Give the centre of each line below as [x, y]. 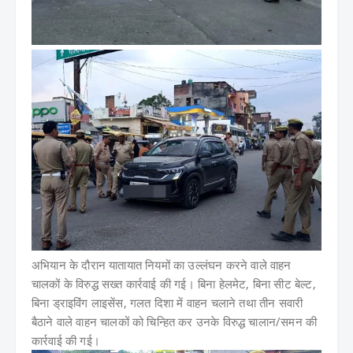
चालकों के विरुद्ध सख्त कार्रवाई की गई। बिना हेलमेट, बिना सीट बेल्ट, [174, 284]
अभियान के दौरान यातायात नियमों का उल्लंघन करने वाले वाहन [162, 265]
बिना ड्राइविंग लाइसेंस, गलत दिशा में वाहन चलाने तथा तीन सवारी [167, 303]
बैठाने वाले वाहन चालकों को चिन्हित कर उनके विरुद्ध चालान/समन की [175, 322]
